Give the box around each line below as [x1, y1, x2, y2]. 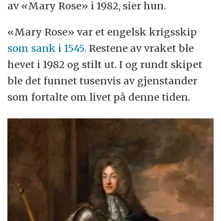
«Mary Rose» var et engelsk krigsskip [7, 26, 197, 38]
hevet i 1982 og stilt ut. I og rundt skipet [7, 58, 203, 71]
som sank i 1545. [7, 42, 87, 55]
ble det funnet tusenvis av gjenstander [7, 74, 198, 87]
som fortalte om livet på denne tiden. [7, 91, 190, 104]
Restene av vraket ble [86, 42, 194, 55]
